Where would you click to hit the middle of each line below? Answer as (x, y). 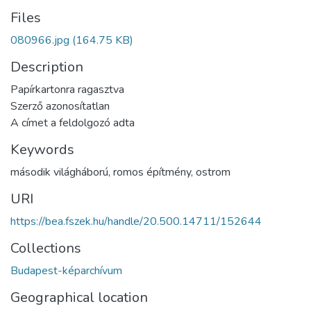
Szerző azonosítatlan (60, 106)
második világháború (59, 172)
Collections (46, 248)
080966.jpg (40, 40)
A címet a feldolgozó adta (73, 123)
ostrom (213, 172)
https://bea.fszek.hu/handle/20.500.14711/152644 (136, 221)
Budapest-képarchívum (66, 270)
